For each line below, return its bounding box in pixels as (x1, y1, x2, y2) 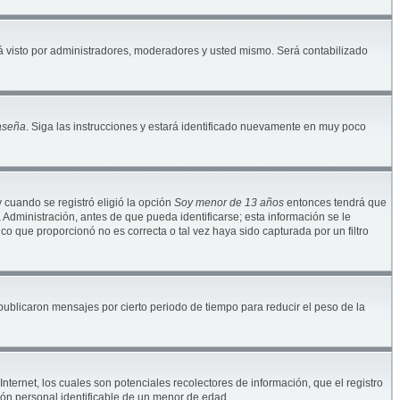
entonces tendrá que (284, 196, 387, 209)
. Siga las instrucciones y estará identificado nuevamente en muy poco (26, 121, 366, 133)
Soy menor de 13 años (174, 196, 284, 209)
